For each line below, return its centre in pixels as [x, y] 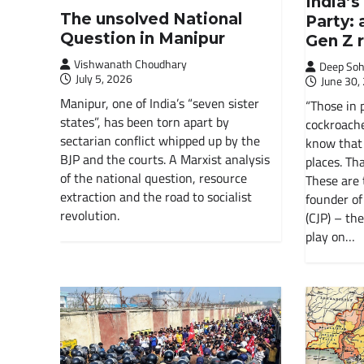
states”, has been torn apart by [144, 121]
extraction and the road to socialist [156, 196]
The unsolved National [151, 19]
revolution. [89, 215]
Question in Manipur [142, 38]
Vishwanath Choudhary [130, 63]
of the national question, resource [153, 178]
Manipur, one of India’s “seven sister [159, 103]
